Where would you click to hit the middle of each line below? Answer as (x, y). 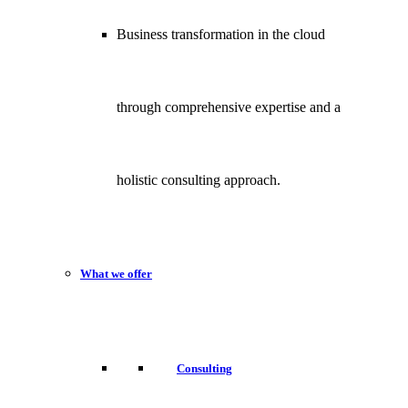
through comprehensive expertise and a (229, 107)
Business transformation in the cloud (221, 35)
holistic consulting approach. (199, 180)
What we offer (116, 274)
